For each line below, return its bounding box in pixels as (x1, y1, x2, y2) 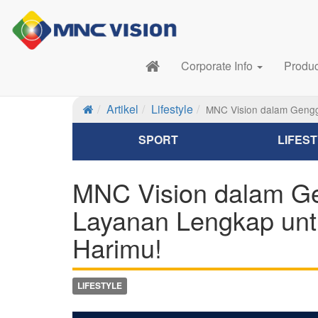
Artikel (106, 101, 138, 117)
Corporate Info (180, 57, 256, 74)
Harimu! (72, 229, 162, 265)
